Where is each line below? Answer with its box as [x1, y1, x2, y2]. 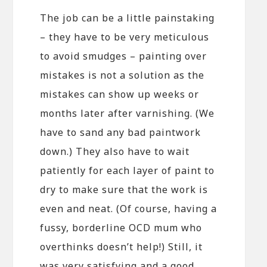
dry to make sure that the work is [40, 183, 209, 197]
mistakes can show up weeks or [40, 88, 200, 101]
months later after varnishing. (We [40, 107, 215, 120]
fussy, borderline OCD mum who [40, 221, 203, 235]
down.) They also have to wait [40, 145, 190, 159]
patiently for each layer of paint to [40, 164, 215, 178]
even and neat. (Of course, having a [40, 202, 218, 216]
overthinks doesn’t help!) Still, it [40, 240, 203, 254]
